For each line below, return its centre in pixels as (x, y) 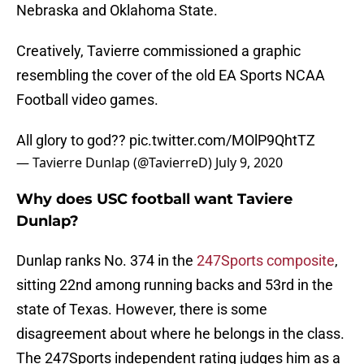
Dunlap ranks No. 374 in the (106, 261)
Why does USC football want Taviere (154, 199)
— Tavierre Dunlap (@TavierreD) (116, 163)
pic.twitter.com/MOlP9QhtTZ (222, 141)
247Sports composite (266, 261)
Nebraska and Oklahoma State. (117, 11)
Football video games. (87, 100)
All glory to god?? (73, 141)
